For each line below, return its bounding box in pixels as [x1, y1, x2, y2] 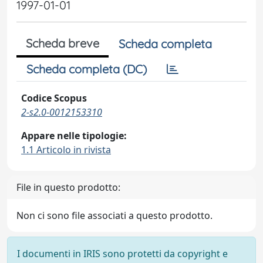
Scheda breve [26, 36, 99, 50]
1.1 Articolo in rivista [21, 143, 111, 156]
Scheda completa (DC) [26, 62, 147, 76]
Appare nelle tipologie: [21, 129, 127, 142]
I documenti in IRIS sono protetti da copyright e [17, 247, 228, 260]
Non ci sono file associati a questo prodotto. [16, 209, 213, 222]
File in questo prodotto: [16, 181, 120, 194]
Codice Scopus [21, 92, 87, 104]
